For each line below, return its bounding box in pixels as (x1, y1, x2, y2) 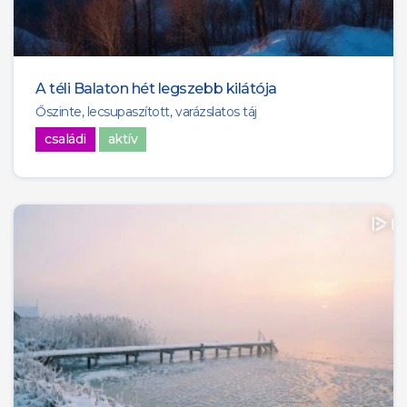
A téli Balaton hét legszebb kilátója (35, 79, 277, 97)
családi (45, 130, 86, 147)
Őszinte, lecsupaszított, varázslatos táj (35, 103, 257, 120)
